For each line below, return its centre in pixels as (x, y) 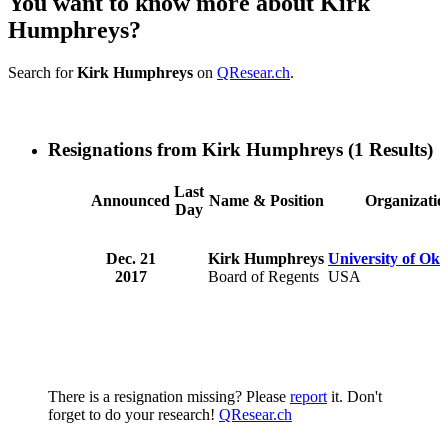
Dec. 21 (130, 258)
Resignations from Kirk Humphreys (195, 150)
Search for (42, 73)
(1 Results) (388, 150)
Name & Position (266, 200)
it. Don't (354, 396)
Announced (130, 200)
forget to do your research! (133, 414)
